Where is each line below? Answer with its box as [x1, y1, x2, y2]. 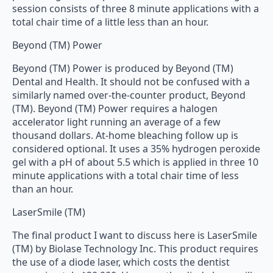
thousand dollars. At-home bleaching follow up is [12, 129, 238, 142]
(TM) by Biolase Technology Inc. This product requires [12, 242, 258, 255]
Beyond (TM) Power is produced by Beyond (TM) [12, 62, 233, 75]
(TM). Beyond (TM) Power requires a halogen [12, 102, 218, 115]
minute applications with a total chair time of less [12, 169, 239, 182]
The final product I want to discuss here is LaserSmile [12, 229, 257, 242]
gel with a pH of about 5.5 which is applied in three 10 [12, 155, 258, 169]
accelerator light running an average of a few [12, 115, 221, 129]
